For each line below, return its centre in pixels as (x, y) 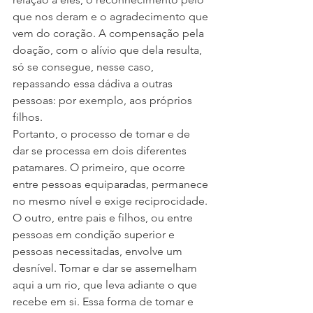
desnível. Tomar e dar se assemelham (106, 268)
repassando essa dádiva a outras (94, 83)
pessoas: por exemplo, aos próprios (104, 100)
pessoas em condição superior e (95, 234)
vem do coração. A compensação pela (110, 33)
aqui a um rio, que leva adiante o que (106, 285)
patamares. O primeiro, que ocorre (100, 167)
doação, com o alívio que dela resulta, (109, 50)
